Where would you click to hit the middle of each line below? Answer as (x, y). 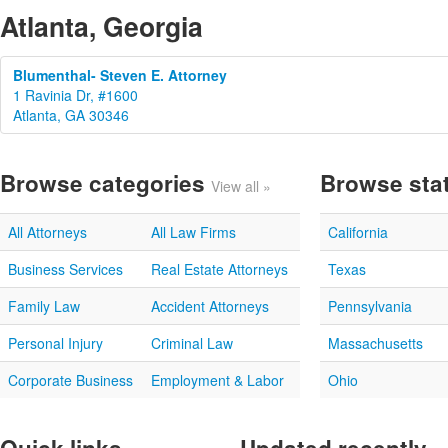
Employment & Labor (217, 380)
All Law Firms (193, 232)
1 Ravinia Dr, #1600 (75, 95)
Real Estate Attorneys (219, 269)
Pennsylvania (370, 306)
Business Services (65, 269)
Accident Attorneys (210, 306)
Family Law (44, 306)
